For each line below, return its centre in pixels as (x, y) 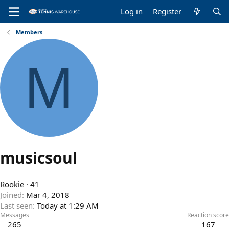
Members (29, 32)
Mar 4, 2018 (48, 195)
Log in (132, 11)
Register (167, 11)
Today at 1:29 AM (68, 206)
